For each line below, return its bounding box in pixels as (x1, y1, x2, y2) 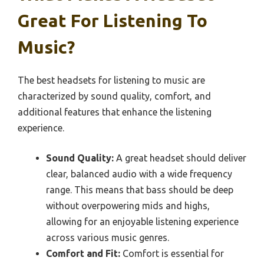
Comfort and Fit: (46, 248, 120, 259)
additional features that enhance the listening (18, 107, 212, 118)
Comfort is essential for (120, 248, 224, 259)
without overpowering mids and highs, (46, 200, 210, 212)
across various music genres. (46, 232, 169, 243)
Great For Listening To (18, 11, 207, 31)
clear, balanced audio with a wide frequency (46, 169, 232, 180)
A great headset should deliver (114, 153, 246, 164)
